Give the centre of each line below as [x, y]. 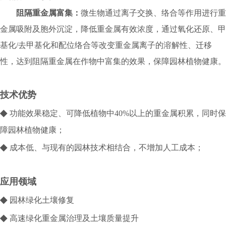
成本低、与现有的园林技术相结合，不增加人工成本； [106, 148]
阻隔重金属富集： [48, 13]
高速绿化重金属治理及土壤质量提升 [74, 218]
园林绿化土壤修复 [42, 200]
